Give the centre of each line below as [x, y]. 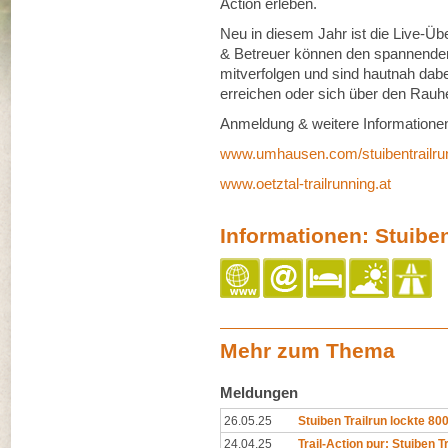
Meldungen [259, 392]
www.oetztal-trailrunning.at [305, 183]
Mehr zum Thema [307, 350]
